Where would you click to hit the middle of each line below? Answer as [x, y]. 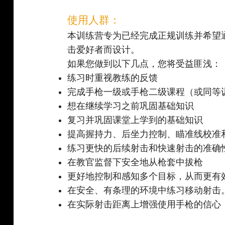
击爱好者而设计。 [104, 50]
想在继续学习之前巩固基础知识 [131, 106]
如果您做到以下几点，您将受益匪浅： [144, 64]
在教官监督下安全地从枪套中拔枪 [135, 162]
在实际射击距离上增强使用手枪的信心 [144, 205]
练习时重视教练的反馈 [113, 78]
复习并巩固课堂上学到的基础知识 [135, 120]
